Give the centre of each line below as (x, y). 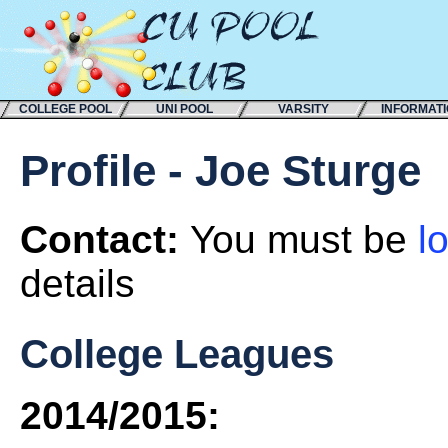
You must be (304, 240)
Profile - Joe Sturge (220, 171)
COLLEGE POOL (65, 109)
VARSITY (303, 109)
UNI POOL (184, 109)
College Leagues (177, 354)
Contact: (105, 240)
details (77, 284)
